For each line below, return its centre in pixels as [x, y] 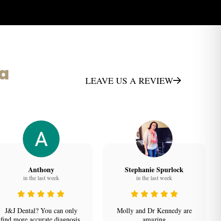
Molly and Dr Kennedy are [154, 210]
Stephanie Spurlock [154, 169]
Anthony [41, 169]
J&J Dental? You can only [41, 210]
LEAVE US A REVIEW [129, 81]
